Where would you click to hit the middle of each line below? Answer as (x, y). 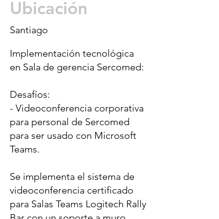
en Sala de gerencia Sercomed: (77, 67)
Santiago (29, 30)
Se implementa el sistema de (72, 177)
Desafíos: (30, 95)
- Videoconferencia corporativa (77, 108)
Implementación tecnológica (72, 54)
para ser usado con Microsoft (73, 136)
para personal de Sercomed (70, 122)
